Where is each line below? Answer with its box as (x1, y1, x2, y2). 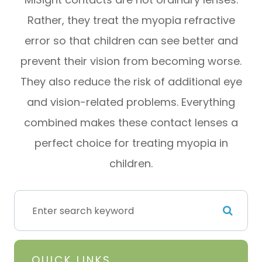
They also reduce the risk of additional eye (20, 74, 242, 89)
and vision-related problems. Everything (27, 95, 235, 110)
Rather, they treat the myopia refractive (27, 13, 235, 28)
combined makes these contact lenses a (24, 115, 238, 130)
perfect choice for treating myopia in (34, 136, 228, 151)
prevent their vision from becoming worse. (20, 54, 242, 69)
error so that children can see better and (24, 33, 238, 49)
